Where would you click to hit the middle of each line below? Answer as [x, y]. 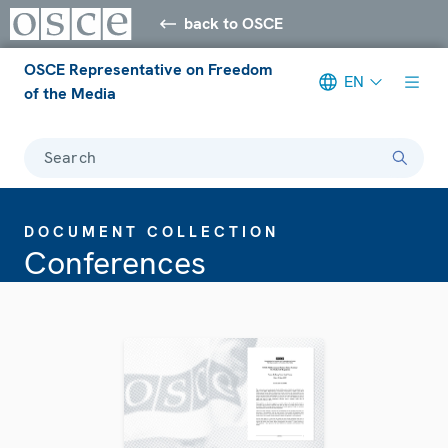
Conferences [115, 262]
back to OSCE [234, 23]
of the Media [70, 93]
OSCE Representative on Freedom [148, 69]
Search [70, 157]
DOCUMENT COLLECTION [151, 231]
